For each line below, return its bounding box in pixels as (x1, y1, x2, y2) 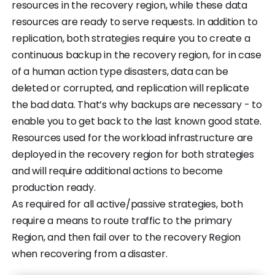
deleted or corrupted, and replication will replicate (12, 80, 249, 95)
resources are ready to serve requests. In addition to (12, 14, 258, 29)
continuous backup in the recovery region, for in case (12, 47, 261, 62)
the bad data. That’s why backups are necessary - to (12, 97, 262, 112)
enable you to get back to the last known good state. (12, 114, 261, 128)
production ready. (12, 180, 96, 195)
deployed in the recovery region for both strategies (12, 147, 254, 161)
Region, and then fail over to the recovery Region (12, 230, 241, 244)
